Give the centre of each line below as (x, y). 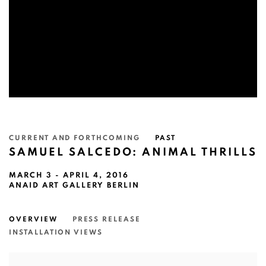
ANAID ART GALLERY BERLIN (74, 186)
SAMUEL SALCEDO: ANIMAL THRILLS (133, 153)
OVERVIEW (33, 219)
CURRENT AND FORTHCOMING (75, 138)
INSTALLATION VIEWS (56, 232)
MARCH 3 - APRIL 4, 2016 (69, 176)
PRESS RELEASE (106, 219)
